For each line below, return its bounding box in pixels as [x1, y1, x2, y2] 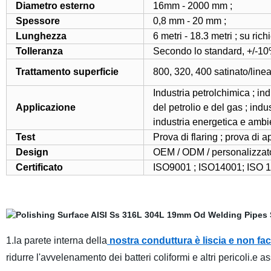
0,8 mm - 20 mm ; [152, 16, 231, 26]
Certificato [15, 162, 63, 172]
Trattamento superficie [15, 67, 119, 77]
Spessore [15, 16, 60, 26]
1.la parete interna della [5, 235, 107, 246]
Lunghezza [15, 31, 67, 41]
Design [15, 147, 48, 157]
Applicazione [15, 102, 76, 113]
